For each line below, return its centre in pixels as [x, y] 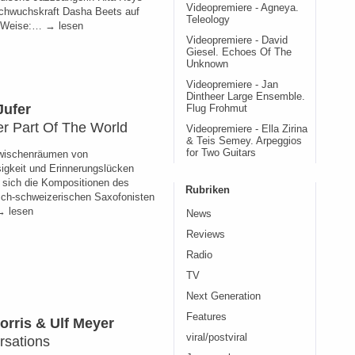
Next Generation [223, 296]
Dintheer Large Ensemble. [246, 97]
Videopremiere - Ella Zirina [247, 129]
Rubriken [208, 190]
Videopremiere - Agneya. [242, 8]
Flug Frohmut [217, 109]
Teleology [208, 20]
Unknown [207, 64]
